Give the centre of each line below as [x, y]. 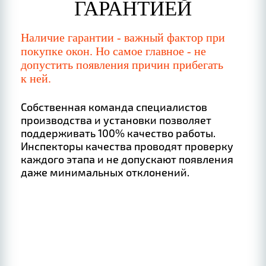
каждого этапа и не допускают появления [127, 159]
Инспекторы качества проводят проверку [127, 146]
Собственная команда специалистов [114, 107]
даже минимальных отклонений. [105, 172]
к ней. [36, 79]
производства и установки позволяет [116, 120]
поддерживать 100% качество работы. [118, 133]
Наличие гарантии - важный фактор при [123, 38]
